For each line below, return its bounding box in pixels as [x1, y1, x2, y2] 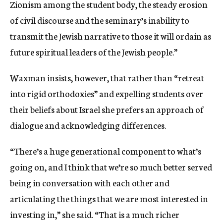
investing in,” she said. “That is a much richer [10, 207, 179, 221]
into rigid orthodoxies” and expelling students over [10, 86, 203, 100]
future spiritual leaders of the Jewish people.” [10, 45, 177, 58]
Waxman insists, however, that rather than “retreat [10, 70, 204, 84]
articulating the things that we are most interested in [10, 191, 208, 205]
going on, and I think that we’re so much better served [10, 160, 212, 173]
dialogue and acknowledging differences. [10, 118, 169, 131]
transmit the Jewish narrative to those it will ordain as [10, 29, 211, 42]
